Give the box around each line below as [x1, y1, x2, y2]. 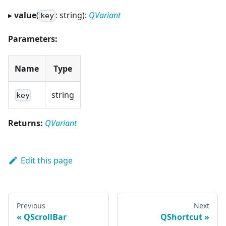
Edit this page [20, 154, 73, 166]
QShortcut [160, 211, 202, 223]
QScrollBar [24, 211, 67, 223]
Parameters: [8, 33, 58, 44]
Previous [17, 201, 45, 211]
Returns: [8, 117, 43, 129]
